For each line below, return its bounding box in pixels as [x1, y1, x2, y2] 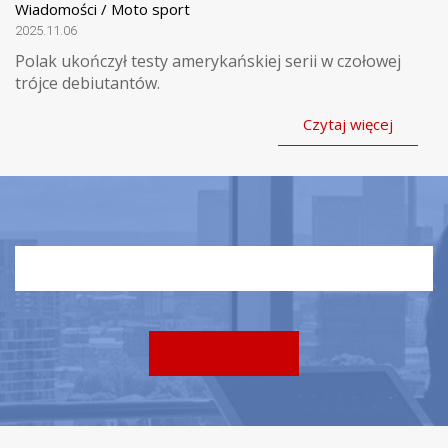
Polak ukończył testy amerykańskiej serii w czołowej [15, 50, 401, 73]
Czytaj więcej [303, 114, 393, 135]
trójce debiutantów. [15, 72, 160, 95]
